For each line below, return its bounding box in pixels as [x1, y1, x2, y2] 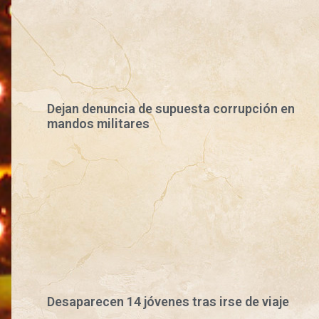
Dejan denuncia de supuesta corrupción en [47, 101, 296, 117]
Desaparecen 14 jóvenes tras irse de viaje [47, 294, 290, 310]
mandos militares [47, 116, 150, 132]
